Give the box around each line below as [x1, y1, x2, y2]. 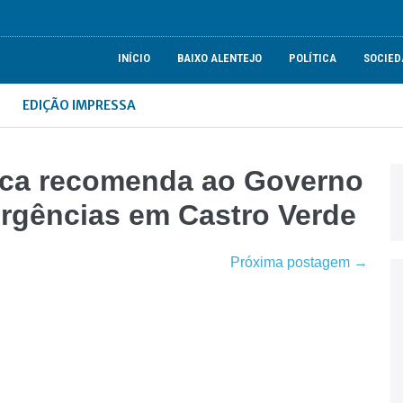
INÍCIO [118, 51, 151, 65]
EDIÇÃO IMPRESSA [22, 97, 137, 113]
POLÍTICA [289, 51, 337, 65]
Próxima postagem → [229, 255, 368, 270]
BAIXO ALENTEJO [177, 51, 263, 65]
